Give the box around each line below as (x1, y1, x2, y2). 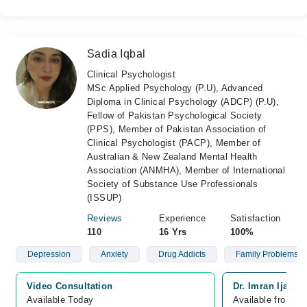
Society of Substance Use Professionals (87, 179, 258, 189)
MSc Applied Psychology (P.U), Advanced (87, 83, 263, 93)
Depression (27, 249, 71, 259)
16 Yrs (158, 227, 187, 237)
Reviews (87, 213, 123, 223)
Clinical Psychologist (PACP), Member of (87, 138, 261, 148)
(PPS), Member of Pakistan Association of (87, 124, 267, 134)
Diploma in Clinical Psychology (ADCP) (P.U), (87, 97, 280, 107)
